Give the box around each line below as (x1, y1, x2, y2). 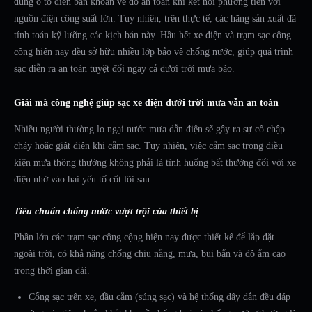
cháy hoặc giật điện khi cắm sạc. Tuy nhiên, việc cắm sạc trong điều (14, 141, 283, 151)
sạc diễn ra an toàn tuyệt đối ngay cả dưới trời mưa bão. (14, 63, 235, 74)
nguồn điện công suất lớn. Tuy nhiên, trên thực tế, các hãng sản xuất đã (14, 13, 296, 24)
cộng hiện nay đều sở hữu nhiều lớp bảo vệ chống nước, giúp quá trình (14, 47, 293, 57)
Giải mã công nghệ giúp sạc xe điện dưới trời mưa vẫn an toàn (14, 97, 279, 108)
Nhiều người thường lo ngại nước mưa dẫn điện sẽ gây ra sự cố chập (14, 124, 285, 134)
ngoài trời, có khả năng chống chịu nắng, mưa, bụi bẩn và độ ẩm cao (14, 249, 286, 259)
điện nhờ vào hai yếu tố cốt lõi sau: (14, 174, 153, 185)
